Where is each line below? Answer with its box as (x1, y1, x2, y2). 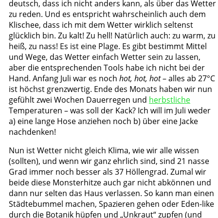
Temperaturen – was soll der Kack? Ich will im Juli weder (9, 105, 211, 116)
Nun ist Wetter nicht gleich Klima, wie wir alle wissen (9, 145, 199, 156)
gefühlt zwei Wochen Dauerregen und (9, 94, 149, 105)
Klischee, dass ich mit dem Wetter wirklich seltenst (9, 19, 193, 30)
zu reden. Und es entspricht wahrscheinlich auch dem (9, 8, 206, 19)
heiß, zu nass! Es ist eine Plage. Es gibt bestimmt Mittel (9, 40, 207, 52)
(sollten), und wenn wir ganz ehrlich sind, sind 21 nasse (9, 155, 209, 166)
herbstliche (149, 94, 190, 105)
